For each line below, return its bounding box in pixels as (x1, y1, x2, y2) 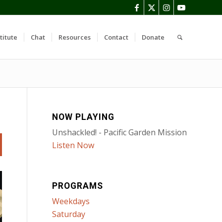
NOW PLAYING (52, 112, 115, 122)
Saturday (52, 209, 86, 220)
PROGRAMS (52, 181, 104, 191)
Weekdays (52, 196, 90, 207)
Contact (104, 33, 128, 42)
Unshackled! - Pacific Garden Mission (52, 127, 187, 138)
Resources (58, 33, 91, 42)
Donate (141, 33, 165, 42)
